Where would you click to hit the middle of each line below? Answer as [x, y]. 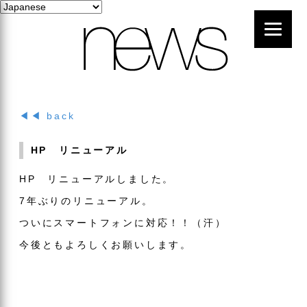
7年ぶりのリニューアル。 [86, 201]
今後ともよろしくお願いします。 [106, 245]
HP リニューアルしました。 [97, 179]
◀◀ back [47, 116]
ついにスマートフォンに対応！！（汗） [123, 223]
